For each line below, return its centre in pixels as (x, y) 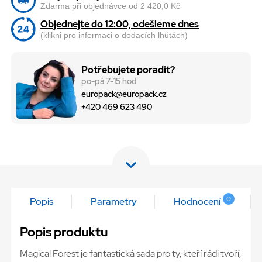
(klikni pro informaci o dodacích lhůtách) (114, 35)
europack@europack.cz (124, 94)
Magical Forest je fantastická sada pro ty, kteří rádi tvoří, (130, 254)
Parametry (113, 202)
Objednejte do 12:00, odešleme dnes (120, 25)
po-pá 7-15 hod (109, 81)
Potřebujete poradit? (128, 70)
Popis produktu (64, 232)
